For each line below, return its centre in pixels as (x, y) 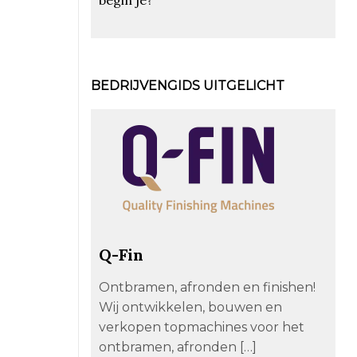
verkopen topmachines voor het (201, 327)
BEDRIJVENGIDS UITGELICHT (187, 85)
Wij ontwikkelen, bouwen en (190, 307)
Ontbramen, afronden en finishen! (207, 287)
